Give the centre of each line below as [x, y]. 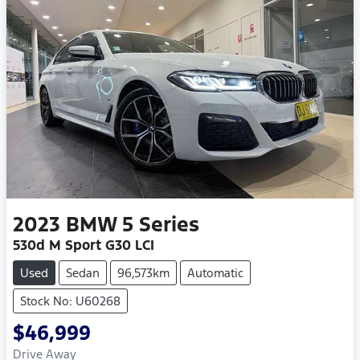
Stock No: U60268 [70, 301]
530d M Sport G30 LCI [84, 245]
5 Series [161, 225]
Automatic [215, 273]
